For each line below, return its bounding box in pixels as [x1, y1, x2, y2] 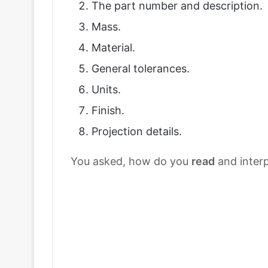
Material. [92, 41, 135, 54]
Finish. [92, 104, 124, 117]
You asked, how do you [71, 155, 191, 167]
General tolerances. [92, 62, 190, 75]
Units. [92, 83, 121, 96]
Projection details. [92, 125, 182, 138]
